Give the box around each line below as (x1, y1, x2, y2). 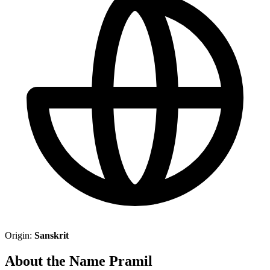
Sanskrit (34, 230, 69, 240)
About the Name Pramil (5, 253, 152, 269)
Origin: (5, 230, 34, 240)
